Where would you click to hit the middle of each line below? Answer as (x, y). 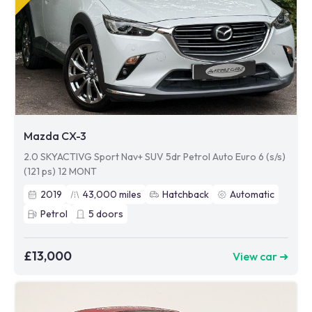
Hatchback (186, 194)
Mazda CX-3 (55, 136)
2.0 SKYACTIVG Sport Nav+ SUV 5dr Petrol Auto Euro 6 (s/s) (155, 157)
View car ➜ (260, 256)
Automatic (252, 194)
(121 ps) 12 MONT (60, 171)
